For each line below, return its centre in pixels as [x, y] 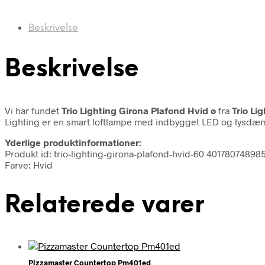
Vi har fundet [33, 110]
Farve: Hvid [29, 164]
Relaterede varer [104, 205]
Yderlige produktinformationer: [73, 142]
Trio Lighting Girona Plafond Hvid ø [140, 110]
